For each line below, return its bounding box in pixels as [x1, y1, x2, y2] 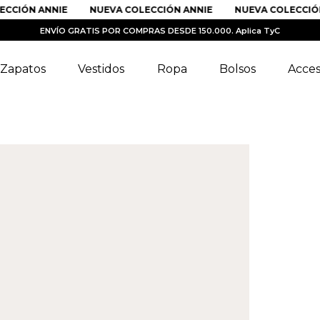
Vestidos [78, 62, 125, 76]
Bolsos [219, 62, 256, 76]
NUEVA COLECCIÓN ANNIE [70, 4, 194, 15]
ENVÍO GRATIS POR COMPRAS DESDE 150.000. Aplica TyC [40, 26, 280, 36]
